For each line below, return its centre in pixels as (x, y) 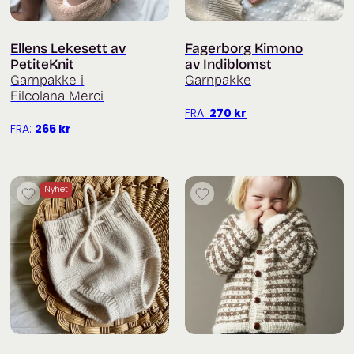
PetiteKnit (43, 64)
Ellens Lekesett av (68, 48)
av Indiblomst (228, 64)
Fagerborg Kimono (244, 48)
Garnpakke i (47, 80)
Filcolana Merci (57, 96)
